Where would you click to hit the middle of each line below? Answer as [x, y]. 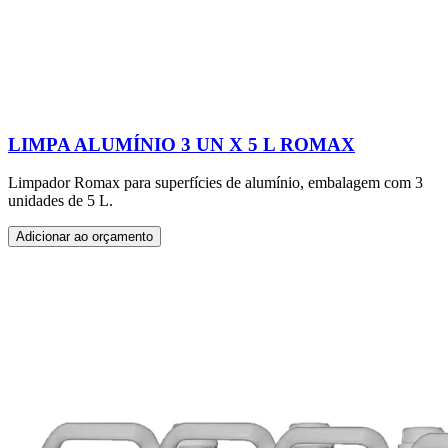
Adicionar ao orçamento [84, 237]
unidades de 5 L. [60, 201]
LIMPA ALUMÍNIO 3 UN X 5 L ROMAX [181, 144]
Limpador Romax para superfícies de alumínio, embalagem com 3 [215, 183]
